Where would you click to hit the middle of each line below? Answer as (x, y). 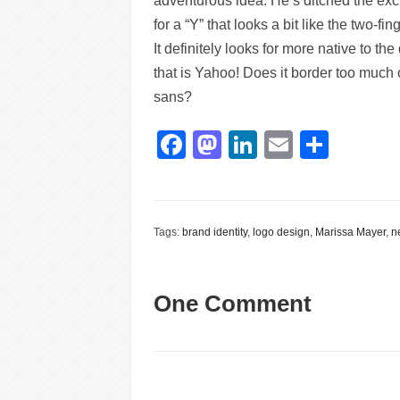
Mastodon (285, 145)
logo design (281, 232)
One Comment (233, 304)
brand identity (215, 232)
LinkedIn (312, 145)
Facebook (249, 145)
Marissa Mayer (350, 232)
